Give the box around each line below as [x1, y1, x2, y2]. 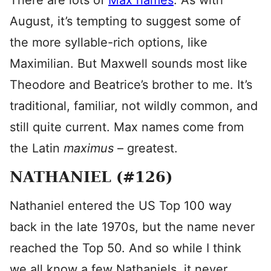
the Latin [10, 141, 64, 155]
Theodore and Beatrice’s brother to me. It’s [10, 77, 252, 92]
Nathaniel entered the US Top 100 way [10, 198, 232, 213]
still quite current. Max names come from [10, 120, 244, 134]
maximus [64, 141, 117, 155]
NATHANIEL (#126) [10, 168, 172, 186]
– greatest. [117, 141, 178, 155]
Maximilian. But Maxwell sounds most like [10, 56, 247, 71]
